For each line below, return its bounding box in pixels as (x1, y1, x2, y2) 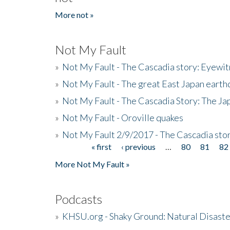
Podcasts (55, 191, 102, 206)
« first (91, 141, 111, 151)
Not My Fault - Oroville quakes (62, 111, 183, 123)
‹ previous (121, 141, 156, 151)
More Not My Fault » (55, 159, 130, 169)
